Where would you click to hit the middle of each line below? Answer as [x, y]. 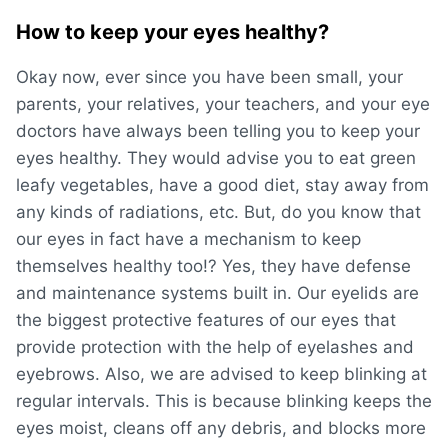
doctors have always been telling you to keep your [218, 130]
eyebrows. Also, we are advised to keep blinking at [221, 373]
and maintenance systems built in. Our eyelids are [217, 292]
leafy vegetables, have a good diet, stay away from [222, 184]
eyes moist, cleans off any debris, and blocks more [221, 427]
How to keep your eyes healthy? [172, 31]
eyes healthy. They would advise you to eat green [216, 157]
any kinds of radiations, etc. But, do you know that [218, 211]
